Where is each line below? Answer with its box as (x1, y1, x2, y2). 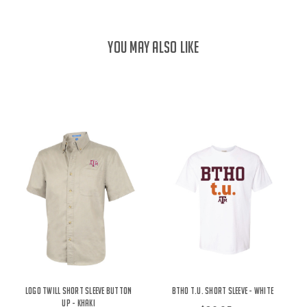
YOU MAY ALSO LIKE (108, 37, 199, 56)
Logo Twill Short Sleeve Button (25, 285, 132, 297)
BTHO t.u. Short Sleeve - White (171, 285, 274, 297)
